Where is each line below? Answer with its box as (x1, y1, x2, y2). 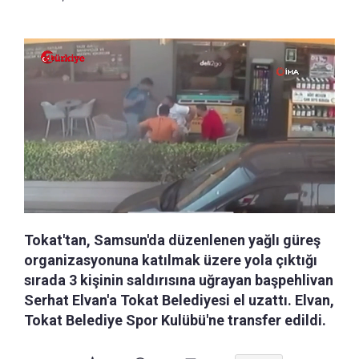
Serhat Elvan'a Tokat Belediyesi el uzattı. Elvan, (24, 291, 334, 309)
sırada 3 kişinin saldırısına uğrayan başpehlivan (24, 271, 333, 288)
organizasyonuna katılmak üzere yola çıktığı (24, 251, 317, 268)
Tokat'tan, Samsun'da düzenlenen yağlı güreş (24, 231, 321, 248)
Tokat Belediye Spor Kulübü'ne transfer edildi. (24, 311, 326, 329)
